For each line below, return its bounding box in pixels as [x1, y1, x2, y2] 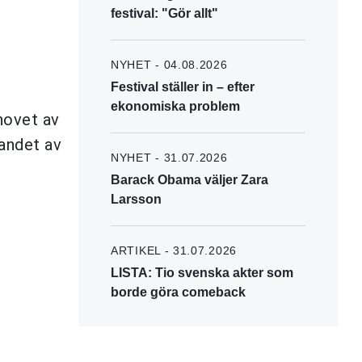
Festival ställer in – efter [111, 79, 255, 94]
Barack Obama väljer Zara [111, 172, 268, 187]
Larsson [111, 192, 162, 206]
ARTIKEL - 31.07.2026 [111, 243, 237, 257]
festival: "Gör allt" [111, 6, 218, 20]
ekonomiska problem [111, 99, 240, 113]
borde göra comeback [111, 284, 246, 299]
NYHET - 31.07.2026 [111, 150, 228, 164]
